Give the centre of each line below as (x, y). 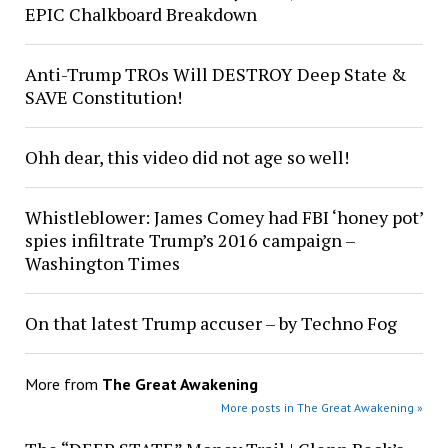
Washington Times (102, 263)
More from (63, 384)
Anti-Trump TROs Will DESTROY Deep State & (215, 74)
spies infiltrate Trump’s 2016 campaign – (189, 240)
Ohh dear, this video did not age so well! (186, 157)
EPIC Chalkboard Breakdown (140, 14)
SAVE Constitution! (103, 97)
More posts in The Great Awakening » (322, 408)
